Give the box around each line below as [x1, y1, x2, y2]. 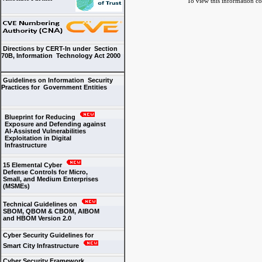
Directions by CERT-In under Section [1, 45, 118, 52]
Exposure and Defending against [1, 120, 106, 127]
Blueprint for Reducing [1, 113, 77, 120]
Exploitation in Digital [1, 135, 71, 142]
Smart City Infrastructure [1, 242, 81, 249]
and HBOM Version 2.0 [1, 215, 71, 222]
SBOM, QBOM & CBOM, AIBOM [1, 208, 99, 215]
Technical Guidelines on [1, 201, 79, 208]
